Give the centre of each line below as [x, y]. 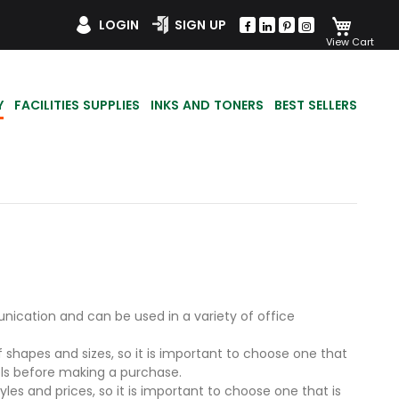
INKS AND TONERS [207, 106]
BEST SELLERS [316, 106]
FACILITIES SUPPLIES [77, 106]
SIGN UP [200, 24]
